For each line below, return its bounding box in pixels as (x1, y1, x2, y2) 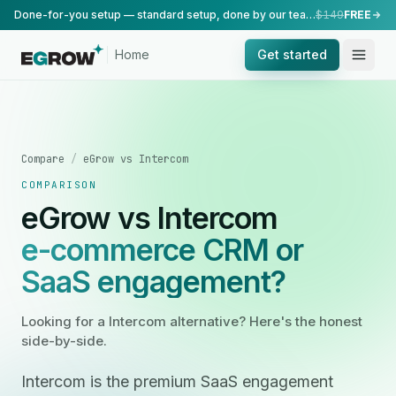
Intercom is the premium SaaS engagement (21, 372, 333, 391)
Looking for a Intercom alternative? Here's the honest (21, 313, 362, 330)
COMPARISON (21, 179, 97, 191)
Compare (21, 152, 65, 166)
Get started (257, 47, 327, 62)
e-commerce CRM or (21, 232, 303, 268)
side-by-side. (21, 332, 107, 349)
